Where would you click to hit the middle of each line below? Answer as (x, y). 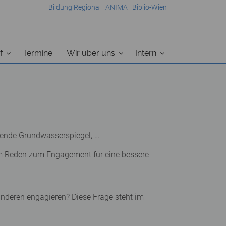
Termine (38, 53)
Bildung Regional (75, 7)
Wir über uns (91, 53)
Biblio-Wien (150, 7)
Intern (146, 53)
